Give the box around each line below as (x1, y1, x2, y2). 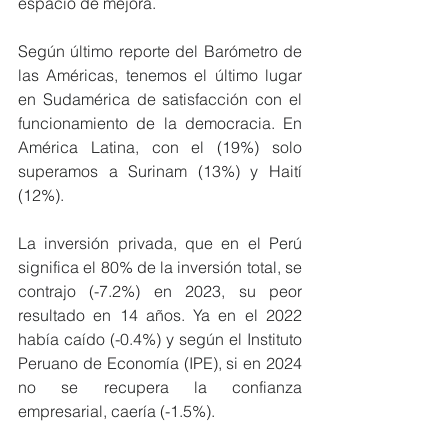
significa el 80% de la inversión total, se (18, 256, 302, 277)
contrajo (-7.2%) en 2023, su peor (18, 280, 302, 301)
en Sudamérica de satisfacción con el (18, 88, 302, 109)
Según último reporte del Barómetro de (18, 40, 302, 61)
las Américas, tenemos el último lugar (18, 64, 302, 85)
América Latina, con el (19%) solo (18, 136, 302, 157)
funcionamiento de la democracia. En (18, 112, 302, 133)
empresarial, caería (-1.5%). (18, 400, 215, 421)
